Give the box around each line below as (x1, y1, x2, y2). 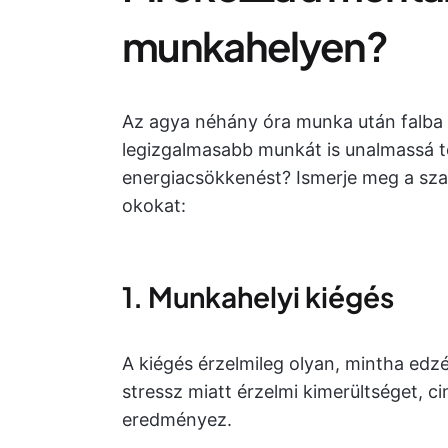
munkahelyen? (122, 20, 387, 71)
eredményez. (122, 409, 232, 430)
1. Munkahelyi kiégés (122, 279, 394, 314)
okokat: (122, 195, 186, 216)
